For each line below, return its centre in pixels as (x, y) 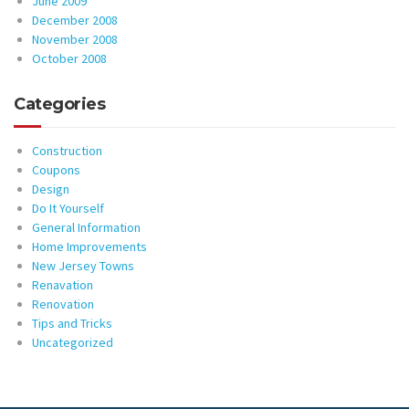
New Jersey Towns (83, 265)
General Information (86, 227)
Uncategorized (73, 342)
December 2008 (75, 20)
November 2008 (75, 39)
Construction (67, 150)
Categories (59, 104)
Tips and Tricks (72, 323)
